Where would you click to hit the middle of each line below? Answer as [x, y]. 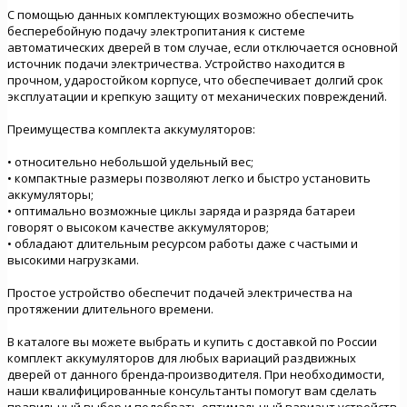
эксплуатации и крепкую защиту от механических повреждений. [197, 96]
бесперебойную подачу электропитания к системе [156, 30]
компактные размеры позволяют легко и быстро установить [193, 178]
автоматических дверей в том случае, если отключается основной [203, 47]
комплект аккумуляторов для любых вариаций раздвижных [182, 357]
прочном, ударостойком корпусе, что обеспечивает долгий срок [195, 79]
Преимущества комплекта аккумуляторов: [131, 129]
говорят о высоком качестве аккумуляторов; [138, 227]
